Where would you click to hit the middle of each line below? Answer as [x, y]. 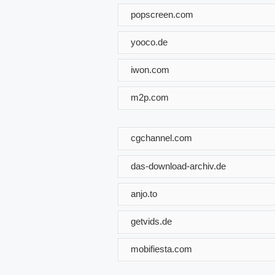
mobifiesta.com [161, 249]
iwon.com [150, 69]
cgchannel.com [161, 137]
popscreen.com [162, 14]
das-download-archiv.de [178, 166]
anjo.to [144, 193]
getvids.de [151, 221]
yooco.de [149, 42]
